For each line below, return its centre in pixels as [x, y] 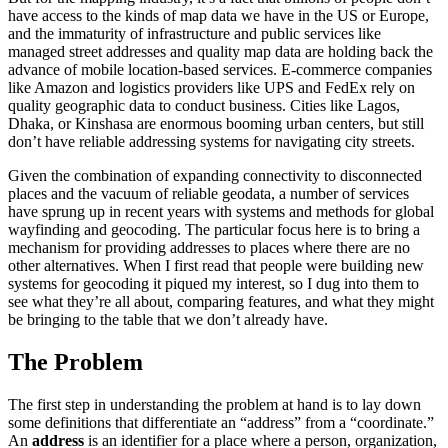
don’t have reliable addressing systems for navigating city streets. [211, 142]
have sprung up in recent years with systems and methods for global [221, 212]
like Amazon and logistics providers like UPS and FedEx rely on [211, 88]
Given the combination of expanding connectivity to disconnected [215, 176]
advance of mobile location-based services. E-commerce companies [220, 70]
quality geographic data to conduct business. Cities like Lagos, [204, 106]
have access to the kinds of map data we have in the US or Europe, [218, 16]
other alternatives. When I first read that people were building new [216, 266]
